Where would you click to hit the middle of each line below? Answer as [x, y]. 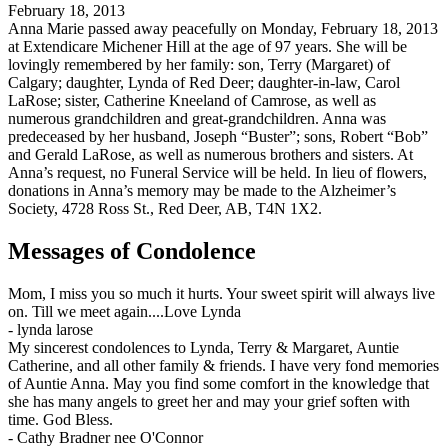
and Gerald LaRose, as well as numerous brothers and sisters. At [210, 155]
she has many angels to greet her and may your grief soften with [209, 402]
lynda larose [55, 330]
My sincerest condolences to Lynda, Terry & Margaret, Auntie [203, 348]
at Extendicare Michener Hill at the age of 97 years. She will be [207, 47]
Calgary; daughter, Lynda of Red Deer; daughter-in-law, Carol [204, 83]
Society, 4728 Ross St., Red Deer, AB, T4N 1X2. [165, 209]
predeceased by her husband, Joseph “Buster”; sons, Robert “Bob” [218, 137]
